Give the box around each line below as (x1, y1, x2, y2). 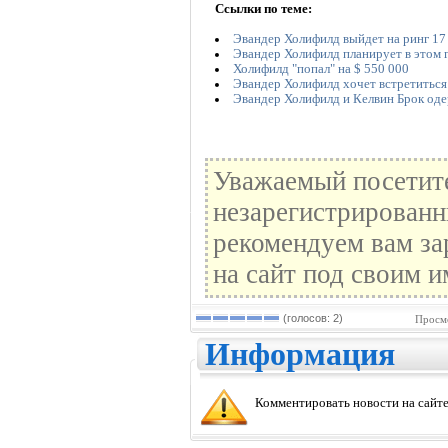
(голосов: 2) (280, 312, 343, 324)
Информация (205, 337, 395, 372)
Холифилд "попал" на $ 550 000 (232, 61, 409, 76)
